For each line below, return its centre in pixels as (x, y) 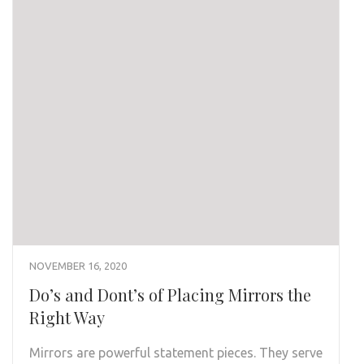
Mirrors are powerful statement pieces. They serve (176, 353)
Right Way (67, 318)
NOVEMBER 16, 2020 (78, 266)
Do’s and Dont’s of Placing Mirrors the (170, 295)
